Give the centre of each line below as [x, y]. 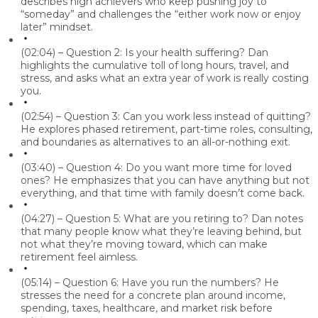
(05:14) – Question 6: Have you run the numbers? [141, 283]
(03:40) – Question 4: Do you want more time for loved [156, 168]
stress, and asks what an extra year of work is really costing [165, 78]
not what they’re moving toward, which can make [144, 245]
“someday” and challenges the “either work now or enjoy [161, 15]
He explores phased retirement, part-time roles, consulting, [166, 130]
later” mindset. [57, 27]
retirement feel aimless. [79, 257]
